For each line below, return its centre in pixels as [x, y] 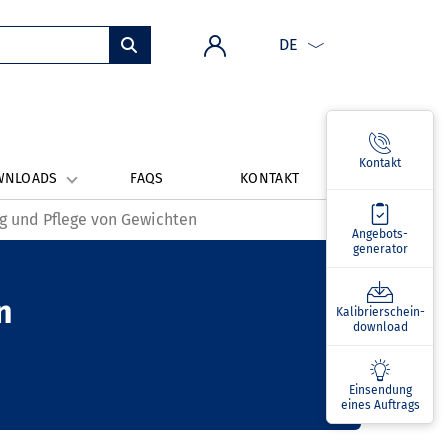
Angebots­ [380, 233]
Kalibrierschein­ [380, 311]
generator [380, 248]
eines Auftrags [380, 404]
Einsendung [380, 389]
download [380, 326]
